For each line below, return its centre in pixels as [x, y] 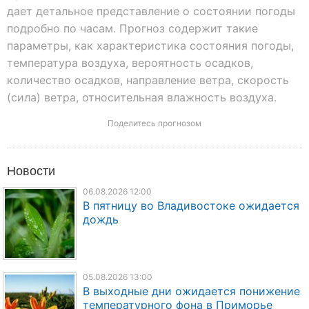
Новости [31, 169]
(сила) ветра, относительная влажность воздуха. [142, 97]
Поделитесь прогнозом [154, 123]
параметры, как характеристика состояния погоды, [150, 45]
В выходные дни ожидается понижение [191, 291]
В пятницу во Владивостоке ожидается [191, 205]
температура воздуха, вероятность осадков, [130, 62]
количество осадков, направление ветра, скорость [148, 80]
